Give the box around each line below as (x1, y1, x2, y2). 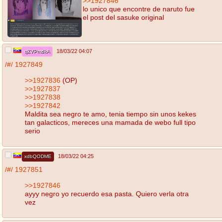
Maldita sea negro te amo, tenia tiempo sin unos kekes (25, 110, 196, 118)
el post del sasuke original (83, 13, 164, 21)
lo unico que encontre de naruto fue (83, 4, 195, 13)
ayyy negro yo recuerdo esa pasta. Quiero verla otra (25, 189, 189, 198)
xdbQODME (24, 154, 52, 160)
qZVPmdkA (24, 49, 50, 55)
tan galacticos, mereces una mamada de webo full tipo (25, 118, 196, 126)
